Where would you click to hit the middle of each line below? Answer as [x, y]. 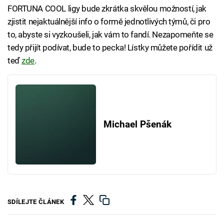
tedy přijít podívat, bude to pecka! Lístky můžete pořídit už [110, 47]
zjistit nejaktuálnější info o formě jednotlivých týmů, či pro [109, 21]
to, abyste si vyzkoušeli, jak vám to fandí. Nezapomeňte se [110, 34]
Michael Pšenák [137, 125]
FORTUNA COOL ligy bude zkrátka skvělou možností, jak [107, 8]
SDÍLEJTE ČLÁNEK [36, 201]
